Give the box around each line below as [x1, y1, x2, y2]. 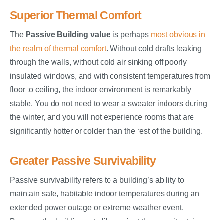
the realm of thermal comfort [10, 44, 106, 53]
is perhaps [110, 30, 151, 39]
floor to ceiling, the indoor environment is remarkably [10, 85, 191, 94]
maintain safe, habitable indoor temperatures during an [10, 190, 199, 198]
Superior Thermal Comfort [10, 9, 142, 22]
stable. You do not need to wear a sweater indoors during [10, 99, 207, 108]
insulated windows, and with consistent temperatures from [10, 72, 210, 81]
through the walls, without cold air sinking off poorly [10, 58, 187, 67]
